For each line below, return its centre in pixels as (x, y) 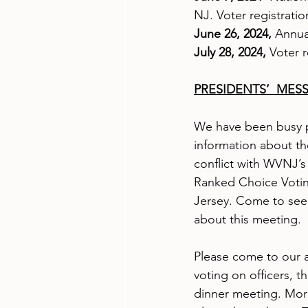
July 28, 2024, (232, 53)
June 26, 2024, (233, 34)
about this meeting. (247, 220)
